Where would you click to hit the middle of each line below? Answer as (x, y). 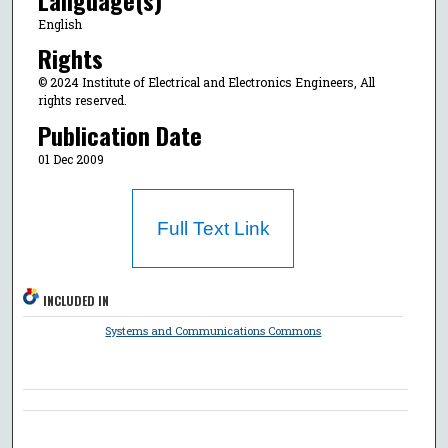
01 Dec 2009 (70, 158)
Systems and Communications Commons (213, 331)
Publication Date (119, 134)
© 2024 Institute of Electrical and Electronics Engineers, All (206, 82)
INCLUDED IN (76, 301)
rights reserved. (82, 100)
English (59, 23)
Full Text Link (213, 229)
